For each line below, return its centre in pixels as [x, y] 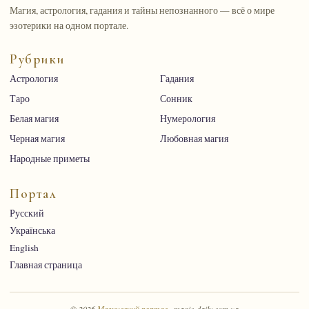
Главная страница [46, 265]
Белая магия [34, 119]
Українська [32, 231]
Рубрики [37, 59]
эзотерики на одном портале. [69, 26]
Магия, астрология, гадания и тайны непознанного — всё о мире [142, 11]
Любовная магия [194, 139]
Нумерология [188, 119]
